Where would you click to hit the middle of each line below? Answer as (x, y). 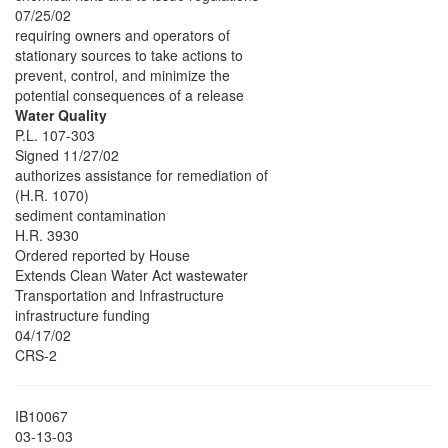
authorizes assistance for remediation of (141, 175)
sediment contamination (90, 215)
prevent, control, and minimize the (122, 75)
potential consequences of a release (129, 95)
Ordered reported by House (102, 255)
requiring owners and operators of (122, 35)
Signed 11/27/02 (67, 155)
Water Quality (61, 115)
